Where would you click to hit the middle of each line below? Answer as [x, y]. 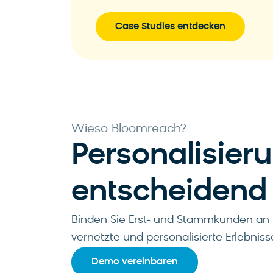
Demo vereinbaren [135, 262]
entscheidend [169, 193]
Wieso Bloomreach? [129, 129]
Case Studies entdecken [170, 27]
